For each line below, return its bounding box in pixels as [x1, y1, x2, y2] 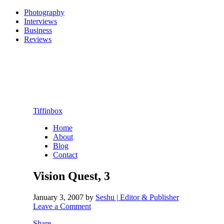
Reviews [24, 35, 51, 43]
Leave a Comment [32, 201, 91, 210]
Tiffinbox [32, 106, 62, 115]
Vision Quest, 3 [32, 169, 110, 182]
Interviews [24, 17, 57, 25]
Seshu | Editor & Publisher [95, 192, 179, 201]
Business [24, 26, 52, 34]
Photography [24, 8, 64, 16]
